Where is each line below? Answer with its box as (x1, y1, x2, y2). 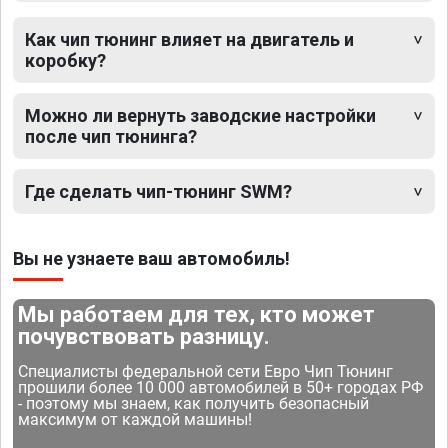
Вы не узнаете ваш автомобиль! (13, 247, 290, 269)
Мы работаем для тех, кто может (18, 301, 376, 327)
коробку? (25, 49, 106, 71)
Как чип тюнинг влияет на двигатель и (25, 28, 354, 50)
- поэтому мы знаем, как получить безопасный (18, 393, 370, 413)
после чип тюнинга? (25, 125, 197, 147)
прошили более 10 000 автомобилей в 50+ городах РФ (18, 377, 424, 397)
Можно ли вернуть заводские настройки (25, 104, 376, 126)
